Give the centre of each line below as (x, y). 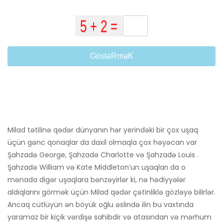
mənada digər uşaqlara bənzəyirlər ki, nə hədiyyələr (97, 180)
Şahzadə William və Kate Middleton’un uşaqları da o (97, 167)
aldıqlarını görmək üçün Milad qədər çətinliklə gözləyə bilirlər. (111, 192)
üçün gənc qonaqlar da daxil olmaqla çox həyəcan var (102, 143)
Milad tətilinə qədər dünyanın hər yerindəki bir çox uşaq (103, 130)
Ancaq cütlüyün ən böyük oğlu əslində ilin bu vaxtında (101, 205)
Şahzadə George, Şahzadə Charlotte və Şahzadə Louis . (103, 155)
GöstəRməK (111, 56)
